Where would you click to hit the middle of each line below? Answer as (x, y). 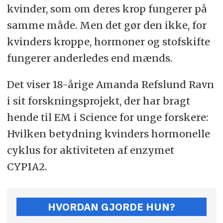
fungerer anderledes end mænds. (89, 58)
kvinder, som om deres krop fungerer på (107, 8)
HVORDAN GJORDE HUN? (111, 206)
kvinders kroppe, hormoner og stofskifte (108, 41)
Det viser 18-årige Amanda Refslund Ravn (110, 84)
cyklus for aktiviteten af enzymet (90, 150)
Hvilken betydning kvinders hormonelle (108, 133)
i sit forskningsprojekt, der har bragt (98, 101)
